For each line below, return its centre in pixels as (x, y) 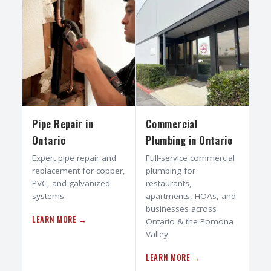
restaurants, (169, 184)
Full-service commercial (190, 158)
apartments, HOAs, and (191, 196)
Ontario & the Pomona (190, 222)
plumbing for (171, 171)
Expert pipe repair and (74, 158)
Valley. (158, 234)
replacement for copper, (79, 171)
